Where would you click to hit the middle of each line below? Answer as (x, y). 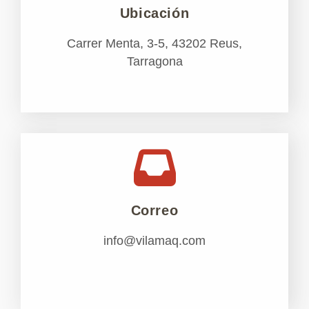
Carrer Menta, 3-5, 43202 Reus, (154, 44)
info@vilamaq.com (154, 241)
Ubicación (154, 13)
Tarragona (154, 62)
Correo (154, 211)
